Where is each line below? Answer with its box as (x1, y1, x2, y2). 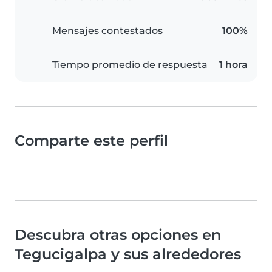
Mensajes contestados (52, 25, 163, 37)
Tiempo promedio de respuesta (52, 59, 208, 71)
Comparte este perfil (15, 132, 168, 150)
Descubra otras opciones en (15, 226, 221, 244)
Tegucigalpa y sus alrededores (15, 245, 241, 263)
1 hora (219, 59, 248, 71)
